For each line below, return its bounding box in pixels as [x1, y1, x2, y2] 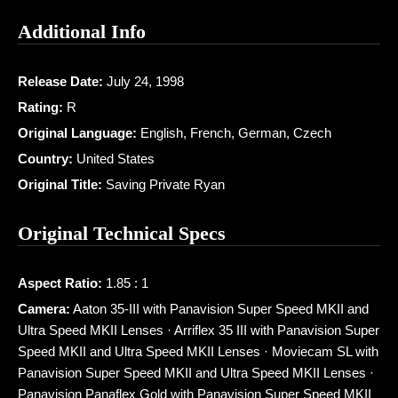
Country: [18, 151, 73, 167]
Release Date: [18, 74, 103, 90]
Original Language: [18, 125, 137, 141]
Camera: [18, 301, 70, 317]
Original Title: [18, 177, 102, 193]
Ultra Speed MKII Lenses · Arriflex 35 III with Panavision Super [18, 322, 379, 338]
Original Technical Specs [18, 222, 226, 245]
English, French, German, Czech [137, 125, 331, 141]
